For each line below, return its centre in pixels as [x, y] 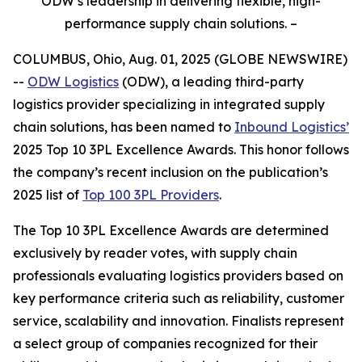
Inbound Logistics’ [292, 127]
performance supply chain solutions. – [181, 23]
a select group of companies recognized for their [165, 343]
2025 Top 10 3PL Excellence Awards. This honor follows [181, 149]
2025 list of [48, 195]
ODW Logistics [73, 82]
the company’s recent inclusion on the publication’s [170, 172]
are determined [278, 230]
